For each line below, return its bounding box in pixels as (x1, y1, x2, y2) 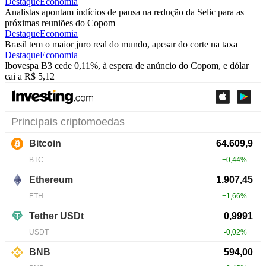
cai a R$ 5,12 (5, 71, 55, 82)
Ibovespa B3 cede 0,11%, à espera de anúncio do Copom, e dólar (5, 61, 249, 71)
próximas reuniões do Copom (5, 18, 115, 28)
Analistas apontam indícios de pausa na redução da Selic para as (5, 7, 244, 18)
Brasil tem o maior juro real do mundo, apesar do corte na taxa (5, 39, 237, 50)
